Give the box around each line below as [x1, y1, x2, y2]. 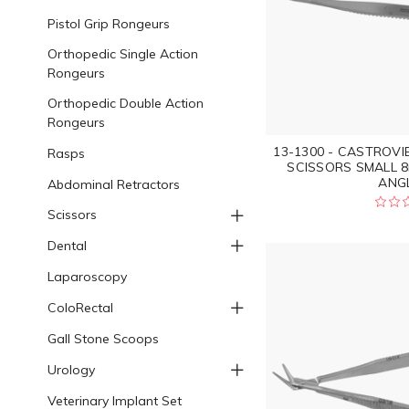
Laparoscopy [47, 268, 127, 286]
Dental [47, 237, 87, 255]
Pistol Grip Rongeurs [47, 15, 170, 32]
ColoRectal [47, 299, 113, 317]
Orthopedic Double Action [47, 94, 204, 111]
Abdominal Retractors [47, 175, 180, 193]
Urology [47, 362, 95, 379]
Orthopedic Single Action [47, 45, 198, 62]
